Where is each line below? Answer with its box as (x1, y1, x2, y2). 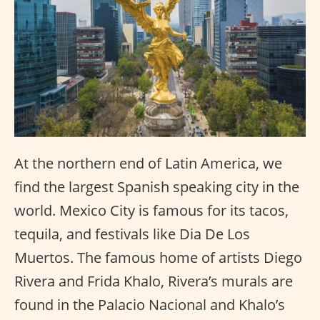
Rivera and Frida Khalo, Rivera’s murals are (14, 271, 293, 291)
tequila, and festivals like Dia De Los (14, 224, 250, 244)
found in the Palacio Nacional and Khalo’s (14, 295, 285, 315)
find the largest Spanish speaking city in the (14, 177, 299, 197)
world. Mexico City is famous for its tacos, (14, 201, 289, 221)
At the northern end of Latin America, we (14, 154, 282, 174)
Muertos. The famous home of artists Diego (14, 248, 302, 268)
